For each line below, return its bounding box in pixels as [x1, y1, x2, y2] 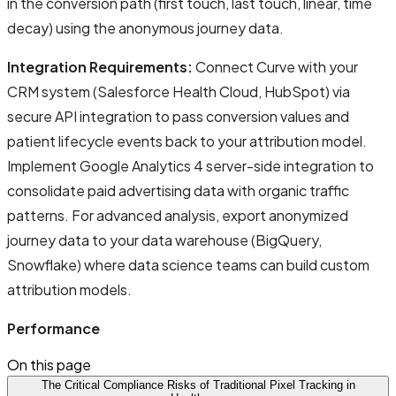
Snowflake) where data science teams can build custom [7, 255, 369, 274]
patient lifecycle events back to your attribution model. [7, 131, 367, 150]
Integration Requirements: [7, 57, 193, 76]
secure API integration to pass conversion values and [7, 106, 349, 126]
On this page [7, 354, 91, 374]
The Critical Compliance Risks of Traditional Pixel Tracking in [41, 377, 355, 392]
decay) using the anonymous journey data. [7, 18, 284, 37]
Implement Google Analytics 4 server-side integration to [7, 156, 374, 175]
